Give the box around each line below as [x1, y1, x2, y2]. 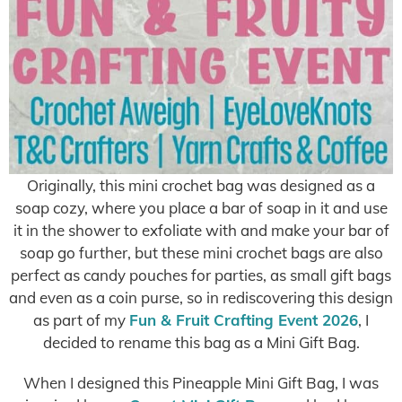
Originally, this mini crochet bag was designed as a [27, 176, 375, 195]
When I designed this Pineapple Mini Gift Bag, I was [23, 373, 379, 392]
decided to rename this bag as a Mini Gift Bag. [42, 333, 360, 352]
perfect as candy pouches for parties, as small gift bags [11, 266, 391, 284]
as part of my [33, 310, 129, 329]
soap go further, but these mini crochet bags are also [19, 243, 383, 262]
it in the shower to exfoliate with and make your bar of [13, 221, 389, 240]
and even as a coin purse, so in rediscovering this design [9, 288, 393, 307]
